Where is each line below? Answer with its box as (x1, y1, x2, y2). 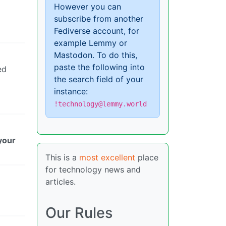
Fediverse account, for (54, 26, 139, 36)
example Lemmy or (54, 38, 127, 48)
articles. (45, 177, 76, 187)
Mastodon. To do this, (54, 50, 137, 61)
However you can (54, 2, 121, 12)
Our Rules (45, 204, 112, 222)
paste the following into (54, 62, 145, 73)
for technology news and (45, 164, 141, 175)
